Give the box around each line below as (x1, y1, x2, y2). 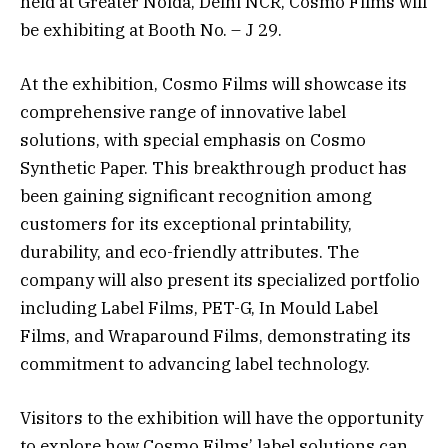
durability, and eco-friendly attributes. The (20, 241, 359, 264)
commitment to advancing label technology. (20, 353, 370, 376)
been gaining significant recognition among (20, 185, 372, 208)
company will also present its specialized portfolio (20, 269, 420, 292)
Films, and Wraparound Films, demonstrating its (20, 325, 411, 348)
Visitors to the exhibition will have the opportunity (20, 407, 423, 430)
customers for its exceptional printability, (20, 213, 352, 236)
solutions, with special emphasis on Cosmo (20, 129, 366, 152)
